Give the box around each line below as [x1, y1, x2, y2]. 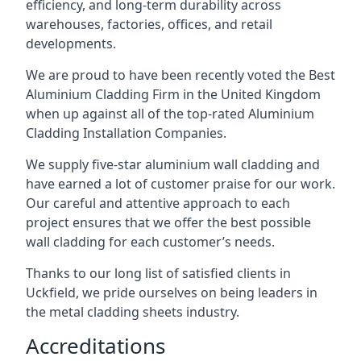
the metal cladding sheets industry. [26, 303, 239, 321]
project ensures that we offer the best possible [26, 214, 311, 231]
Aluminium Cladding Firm [26, 85, 180, 103]
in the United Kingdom [180, 85, 321, 103]
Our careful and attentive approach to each [26, 194, 290, 212]
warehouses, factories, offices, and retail [26, 15, 272, 33]
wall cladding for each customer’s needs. [26, 233, 275, 251]
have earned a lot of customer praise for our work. [26, 175, 335, 193]
